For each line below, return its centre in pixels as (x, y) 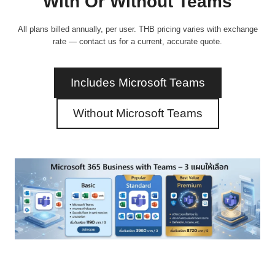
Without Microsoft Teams (137, 113)
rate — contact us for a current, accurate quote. (137, 41)
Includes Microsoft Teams (137, 82)
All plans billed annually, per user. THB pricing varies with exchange (137, 29)
